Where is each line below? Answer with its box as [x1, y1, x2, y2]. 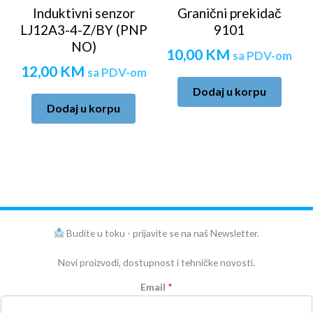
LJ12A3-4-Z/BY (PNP [20, 21, 147, 38]
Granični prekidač [177, 4, 282, 21]
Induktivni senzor [32, 4, 135, 21]
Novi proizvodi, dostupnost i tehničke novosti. [58, 256, 255, 268]
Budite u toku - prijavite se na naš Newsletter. [64, 226, 260, 239]
